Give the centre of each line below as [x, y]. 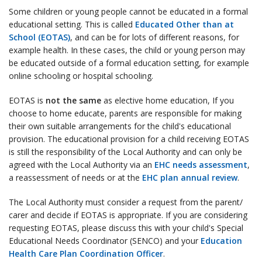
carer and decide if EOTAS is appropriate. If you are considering [128, 215]
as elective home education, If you [168, 100]
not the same [73, 100]
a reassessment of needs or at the [75, 177]
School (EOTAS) [39, 37]
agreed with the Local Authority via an [82, 164]
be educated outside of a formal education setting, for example [129, 63]
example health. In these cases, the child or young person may [127, 50]
